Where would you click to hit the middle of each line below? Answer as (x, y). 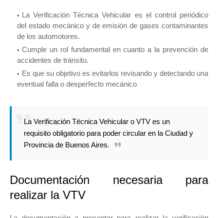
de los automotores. (48, 36)
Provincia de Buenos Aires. (67, 145)
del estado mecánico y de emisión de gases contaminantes (113, 25)
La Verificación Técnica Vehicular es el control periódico (115, 15)
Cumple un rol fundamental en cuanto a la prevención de (115, 49)
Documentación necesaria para (109, 180)
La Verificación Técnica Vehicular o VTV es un (97, 121)
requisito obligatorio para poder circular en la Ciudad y (109, 133)
